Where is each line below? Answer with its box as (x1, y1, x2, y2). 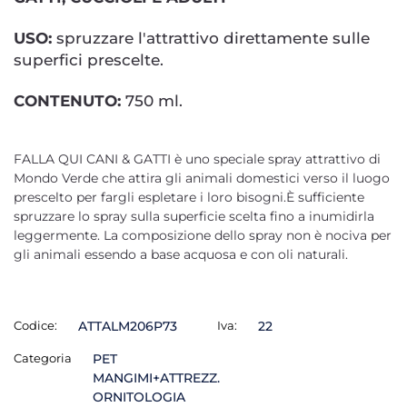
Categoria (14, 351, 72, 365)
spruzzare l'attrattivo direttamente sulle (52, 29, 370, 47)
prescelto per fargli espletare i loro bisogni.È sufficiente (14, 189, 364, 205)
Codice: (14, 318, 57, 333)
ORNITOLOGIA (92, 389, 185, 405)
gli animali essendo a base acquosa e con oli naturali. (14, 246, 348, 263)
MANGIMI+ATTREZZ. (92, 370, 220, 386)
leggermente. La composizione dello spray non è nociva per (14, 227, 392, 243)
